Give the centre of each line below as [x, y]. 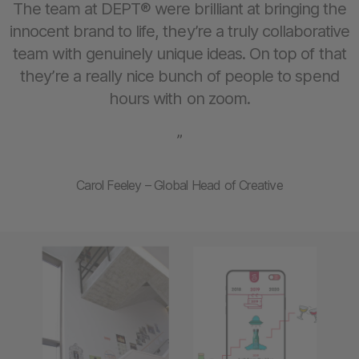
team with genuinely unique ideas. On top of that [179, 53]
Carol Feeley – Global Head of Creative [179, 185]
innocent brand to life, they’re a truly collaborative [179, 30]
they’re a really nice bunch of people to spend [179, 75]
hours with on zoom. [179, 98]
